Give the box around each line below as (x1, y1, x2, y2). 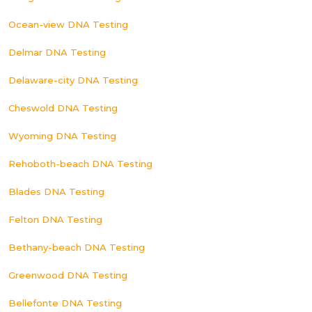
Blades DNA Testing (8, 186, 104, 197)
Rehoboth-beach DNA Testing (8, 158, 153, 169)
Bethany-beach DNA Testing (8, 242, 145, 253)
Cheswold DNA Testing (8, 102, 118, 114)
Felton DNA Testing (8, 214, 102, 225)
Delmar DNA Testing (8, 47, 106, 58)
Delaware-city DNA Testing (8, 75, 138, 86)
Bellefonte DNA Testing (8, 297, 122, 309)
